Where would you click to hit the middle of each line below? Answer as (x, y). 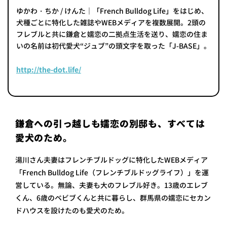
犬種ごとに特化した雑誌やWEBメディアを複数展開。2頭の (111, 23)
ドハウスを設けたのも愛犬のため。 (72, 211)
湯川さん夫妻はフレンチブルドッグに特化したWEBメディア (111, 160)
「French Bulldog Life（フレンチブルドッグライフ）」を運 (112, 173)
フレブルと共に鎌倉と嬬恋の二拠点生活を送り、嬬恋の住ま (112, 34)
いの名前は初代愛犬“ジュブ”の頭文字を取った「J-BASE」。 (113, 46)
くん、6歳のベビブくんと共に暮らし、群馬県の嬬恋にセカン (113, 198)
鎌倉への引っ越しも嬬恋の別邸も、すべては (110, 124)
